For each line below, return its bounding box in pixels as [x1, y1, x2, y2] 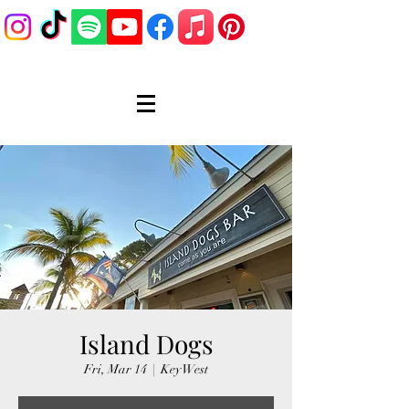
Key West [161, 362, 208, 377]
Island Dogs [79, 327, 214, 361]
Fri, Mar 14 [84, 362, 147, 377]
